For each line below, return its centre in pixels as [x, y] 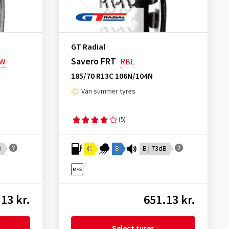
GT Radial [88, 47]
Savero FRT [93, 62]
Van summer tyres [108, 91]
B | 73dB [154, 149]
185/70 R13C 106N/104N [112, 76]
